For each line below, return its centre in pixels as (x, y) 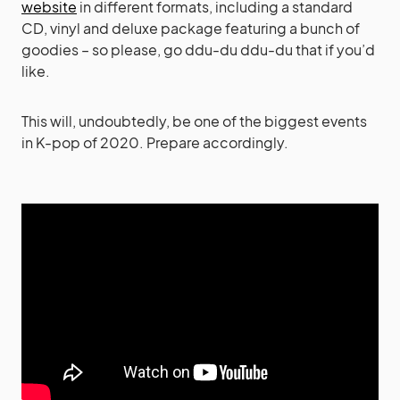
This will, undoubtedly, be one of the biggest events (194, 121)
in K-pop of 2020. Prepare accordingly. (155, 143)
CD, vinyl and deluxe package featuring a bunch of (191, 29)
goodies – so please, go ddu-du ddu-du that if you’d (198, 50)
